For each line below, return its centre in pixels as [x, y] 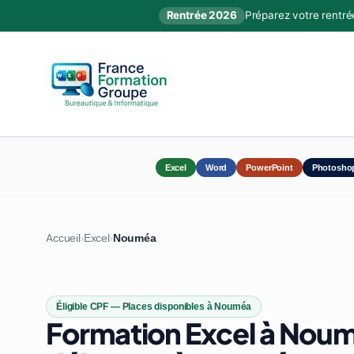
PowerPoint [269, 168]
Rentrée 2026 [201, 15]
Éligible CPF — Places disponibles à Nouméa [154, 307]
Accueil [63, 238]
